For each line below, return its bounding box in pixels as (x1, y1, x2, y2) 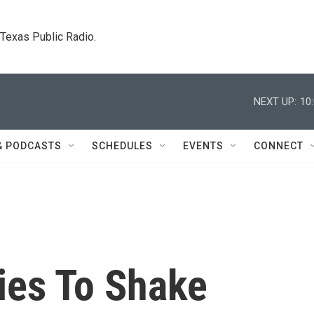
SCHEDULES (92, 140, 153, 151)
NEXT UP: (254, 95, 296, 108)
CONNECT (254, 140, 303, 151)
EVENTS (183, 140, 224, 151)
